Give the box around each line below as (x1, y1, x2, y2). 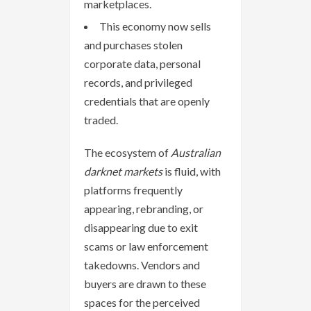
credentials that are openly (84, 94, 210, 108)
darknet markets (84, 164, 162, 178)
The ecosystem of (84, 145, 171, 159)
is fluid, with (162, 164, 221, 178)
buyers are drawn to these (84, 276, 206, 290)
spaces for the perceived (84, 295, 200, 309)
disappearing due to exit (84, 220, 198, 234)
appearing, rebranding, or (84, 201, 203, 215)
